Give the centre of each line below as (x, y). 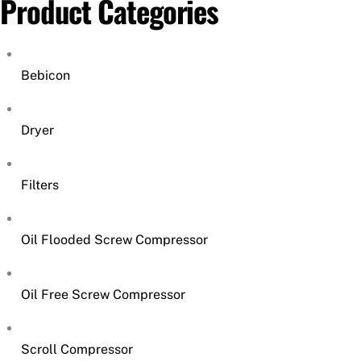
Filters (39, 185)
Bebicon (45, 76)
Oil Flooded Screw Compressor (114, 240)
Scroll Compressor (77, 350)
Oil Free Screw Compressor (103, 295)
